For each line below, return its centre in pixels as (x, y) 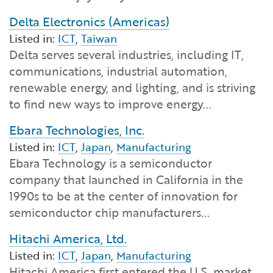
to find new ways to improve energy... (110, 104)
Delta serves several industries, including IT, (126, 55)
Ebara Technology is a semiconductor (111, 163)
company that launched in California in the (126, 180)
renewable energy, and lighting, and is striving (132, 88)
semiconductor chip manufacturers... (109, 213)
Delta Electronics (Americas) (89, 22)
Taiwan (99, 39)
